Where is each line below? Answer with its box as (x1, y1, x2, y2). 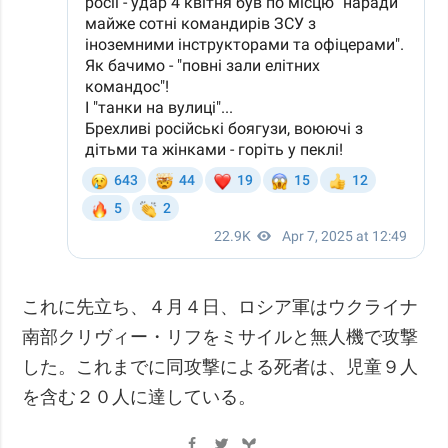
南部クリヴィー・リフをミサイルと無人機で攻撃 (22, 326, 419, 347)
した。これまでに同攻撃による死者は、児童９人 (22, 356, 419, 377)
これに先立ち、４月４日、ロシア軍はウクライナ (22, 296, 419, 317)
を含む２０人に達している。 (22, 386, 257, 407)
